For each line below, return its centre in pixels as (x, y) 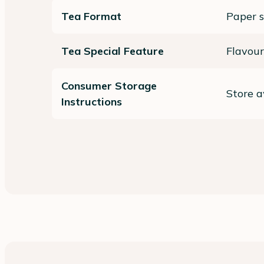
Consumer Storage (109, 85)
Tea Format (91, 16)
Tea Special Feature (113, 51)
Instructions (92, 101)
